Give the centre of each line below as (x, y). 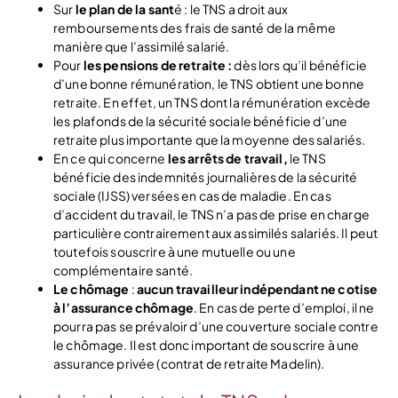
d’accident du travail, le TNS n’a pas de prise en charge (211, 214)
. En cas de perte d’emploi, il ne (284, 307)
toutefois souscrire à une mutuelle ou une (175, 251)
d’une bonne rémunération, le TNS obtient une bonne (209, 83)
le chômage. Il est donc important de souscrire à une (207, 344)
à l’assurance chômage (123, 307)
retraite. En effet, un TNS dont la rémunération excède (212, 102)
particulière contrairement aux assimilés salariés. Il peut (216, 232)
